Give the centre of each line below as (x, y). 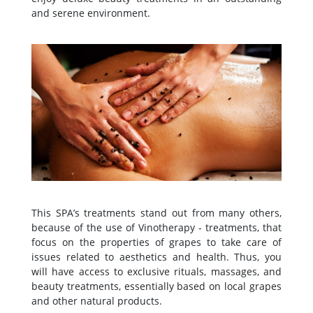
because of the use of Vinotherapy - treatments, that (156, 227)
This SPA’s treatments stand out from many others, (156, 212)
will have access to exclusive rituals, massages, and (156, 271)
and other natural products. (97, 300)
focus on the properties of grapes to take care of (156, 242)
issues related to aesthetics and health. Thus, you (156, 256)
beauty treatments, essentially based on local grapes (156, 286)
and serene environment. (91, 13)
